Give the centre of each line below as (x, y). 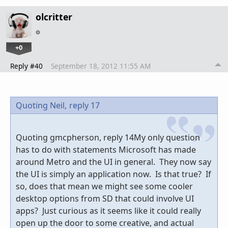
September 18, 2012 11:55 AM (101, 66)
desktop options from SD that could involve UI (105, 199)
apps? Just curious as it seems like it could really (108, 211)
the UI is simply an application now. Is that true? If (113, 174)
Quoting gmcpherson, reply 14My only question (108, 138)
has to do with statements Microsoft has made (106, 150)
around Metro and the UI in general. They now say (113, 162)
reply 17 (84, 106)
